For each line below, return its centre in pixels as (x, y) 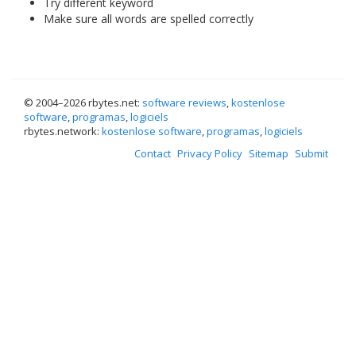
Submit (311, 153)
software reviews (184, 103)
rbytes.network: (63, 131)
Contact (153, 153)
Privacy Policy (210, 153)
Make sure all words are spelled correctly (149, 19)
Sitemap (269, 153)
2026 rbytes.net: (103, 103)
